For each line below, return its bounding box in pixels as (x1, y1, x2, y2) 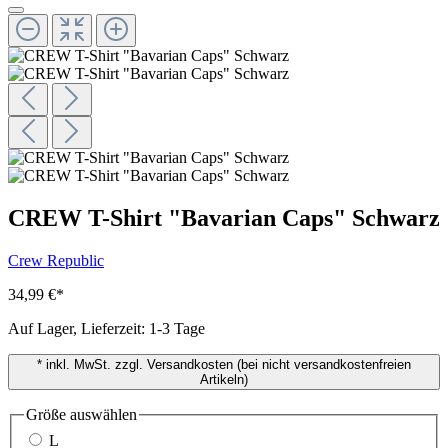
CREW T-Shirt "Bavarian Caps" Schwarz (8, 205, 440, 232)
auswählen (66, 405, 137, 423)
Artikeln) (200, 371, 248, 387)
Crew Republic (8, 251, 104, 269)
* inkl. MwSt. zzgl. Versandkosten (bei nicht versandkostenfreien (37, 356, 411, 372)
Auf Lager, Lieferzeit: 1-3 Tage (8, 319, 205, 337)
